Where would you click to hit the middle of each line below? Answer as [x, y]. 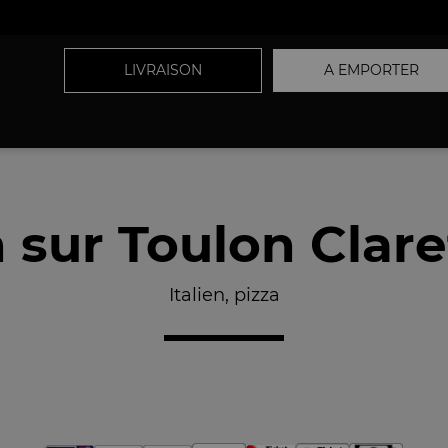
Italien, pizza [224, 295]
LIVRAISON [163, 70]
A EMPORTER [371, 70]
